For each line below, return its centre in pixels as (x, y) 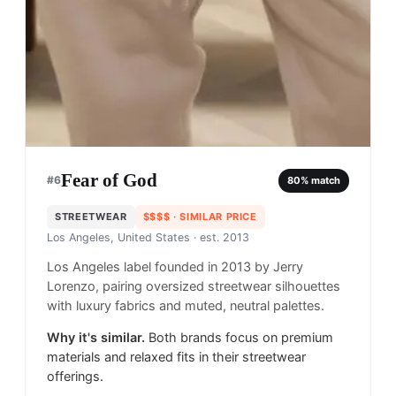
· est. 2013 (220, 238)
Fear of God (109, 181)
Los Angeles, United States (118, 238)
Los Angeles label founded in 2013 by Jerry (175, 267)
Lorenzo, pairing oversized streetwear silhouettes (194, 287)
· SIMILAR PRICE (213, 217)
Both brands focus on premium (241, 338)
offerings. (75, 377)
